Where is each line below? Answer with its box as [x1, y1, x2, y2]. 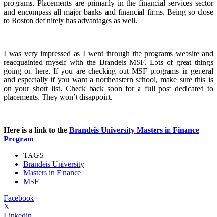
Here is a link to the [4, 125, 69, 134]
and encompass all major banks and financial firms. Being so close [4, 7, 213, 16]
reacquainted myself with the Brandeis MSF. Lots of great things [4, 58, 213, 66]
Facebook [4, 193, 34, 202]
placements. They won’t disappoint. [4, 93, 113, 101]
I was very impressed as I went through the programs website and [4, 49, 213, 58]
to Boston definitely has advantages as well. [4, 16, 137, 25]
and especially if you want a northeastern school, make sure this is [4, 75, 213, 84]
